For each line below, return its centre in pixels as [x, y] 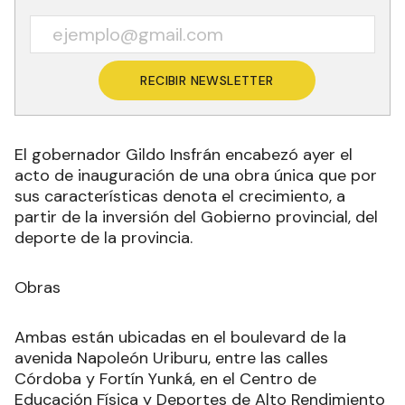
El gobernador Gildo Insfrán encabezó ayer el [184, 154]
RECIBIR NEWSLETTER [207, 80]
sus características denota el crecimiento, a [180, 196]
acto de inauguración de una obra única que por [196, 175]
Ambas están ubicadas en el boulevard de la [180, 337]
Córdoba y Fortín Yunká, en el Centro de [165, 378]
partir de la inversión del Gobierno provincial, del [196, 217]
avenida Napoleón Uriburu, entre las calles [171, 358]
